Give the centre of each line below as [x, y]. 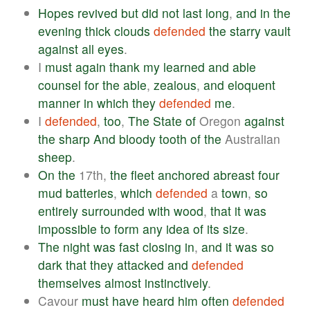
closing [162, 246]
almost [123, 282]
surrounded [113, 210]
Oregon [220, 120]
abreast [234, 174]
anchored [184, 174]
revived [98, 12]
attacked [140, 264]
